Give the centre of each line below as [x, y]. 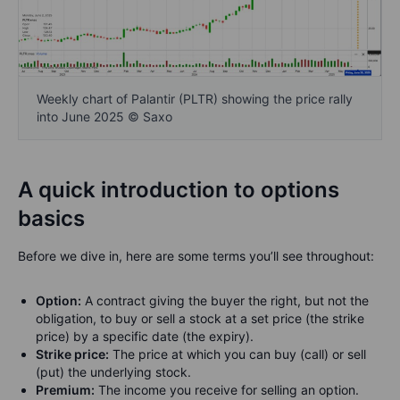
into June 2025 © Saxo [104, 116]
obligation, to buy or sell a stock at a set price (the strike [200, 318]
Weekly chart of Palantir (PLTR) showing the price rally [195, 98]
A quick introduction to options [179, 189]
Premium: [65, 389]
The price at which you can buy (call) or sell [237, 354]
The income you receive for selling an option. [227, 389]
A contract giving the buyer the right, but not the [225, 300]
